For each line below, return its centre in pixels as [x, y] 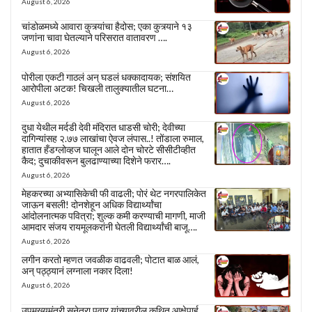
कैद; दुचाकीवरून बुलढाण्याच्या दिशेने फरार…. [96, 161]
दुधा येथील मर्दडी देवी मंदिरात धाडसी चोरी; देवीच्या [103, 127]
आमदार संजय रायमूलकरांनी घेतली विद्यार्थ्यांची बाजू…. [109, 227]
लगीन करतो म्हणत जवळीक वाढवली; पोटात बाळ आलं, [110, 260]
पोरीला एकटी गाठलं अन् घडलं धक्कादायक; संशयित [106, 77]
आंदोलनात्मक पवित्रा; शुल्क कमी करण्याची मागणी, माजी [114, 216]
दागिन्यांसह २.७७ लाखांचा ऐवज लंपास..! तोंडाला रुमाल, [113, 139]
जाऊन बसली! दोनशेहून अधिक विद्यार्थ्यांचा [92, 205]
